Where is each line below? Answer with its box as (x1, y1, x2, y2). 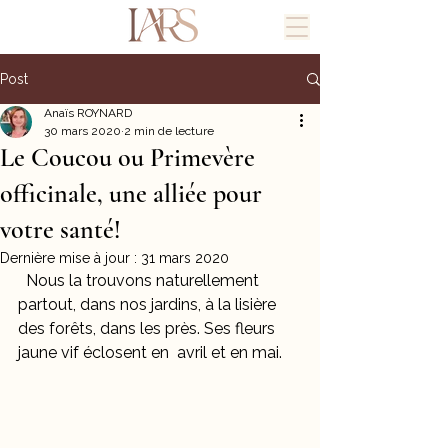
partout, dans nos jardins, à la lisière (18, 295, 280, 314)
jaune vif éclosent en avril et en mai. (18, 343, 294, 362)
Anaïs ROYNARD (44, 106, 132, 120)
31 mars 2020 (141, 250, 229, 266)
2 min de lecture (124, 124, 214, 138)
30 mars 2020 (44, 124, 121, 138)
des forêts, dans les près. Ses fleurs (18, 319, 279, 338)
